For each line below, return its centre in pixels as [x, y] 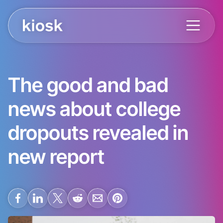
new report [56, 156]
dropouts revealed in [98, 132]
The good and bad [88, 84]
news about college [94, 108]
